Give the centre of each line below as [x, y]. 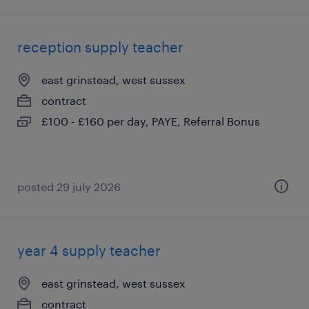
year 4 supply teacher [89, 250]
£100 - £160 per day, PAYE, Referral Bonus [151, 121]
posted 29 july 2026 [69, 187]
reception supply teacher [100, 47]
